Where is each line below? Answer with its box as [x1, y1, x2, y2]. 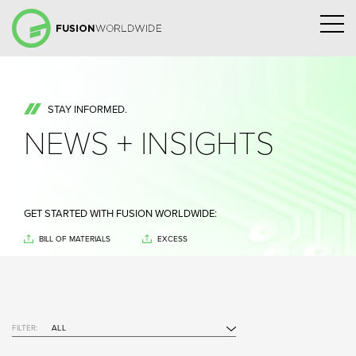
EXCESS [157, 234, 188, 244]
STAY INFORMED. [48, 103, 127, 116]
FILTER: [12, 323, 37, 333]
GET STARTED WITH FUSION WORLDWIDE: [24, 207, 217, 220]
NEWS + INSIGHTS [24, 125, 274, 163]
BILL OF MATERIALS [39, 234, 110, 244]
